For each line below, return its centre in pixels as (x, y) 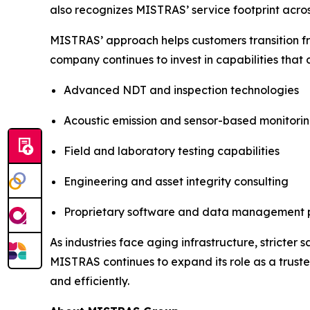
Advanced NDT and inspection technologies (181, 90)
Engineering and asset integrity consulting (176, 181)
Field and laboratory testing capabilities (172, 151)
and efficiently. (90, 281)
